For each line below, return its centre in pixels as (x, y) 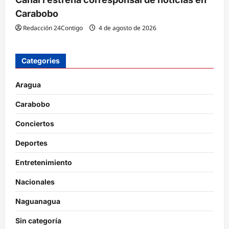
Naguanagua (38, 201)
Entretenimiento (44, 162)
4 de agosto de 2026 (127, 28)
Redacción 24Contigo (53, 28)
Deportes (31, 143)
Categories (41, 60)
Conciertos (35, 123)
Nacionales (35, 181)
